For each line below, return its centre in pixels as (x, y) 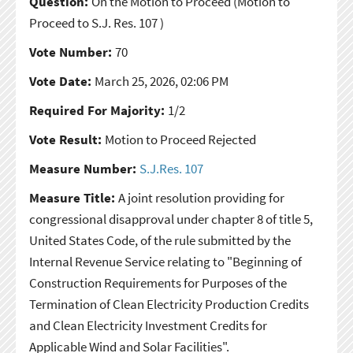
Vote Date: (61, 81)
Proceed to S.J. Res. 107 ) (96, 22)
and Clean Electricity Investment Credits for (148, 325)
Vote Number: (72, 52)
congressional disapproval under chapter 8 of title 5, (171, 219)
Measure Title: (73, 197)
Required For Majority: (98, 110)
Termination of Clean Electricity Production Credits (169, 304)
